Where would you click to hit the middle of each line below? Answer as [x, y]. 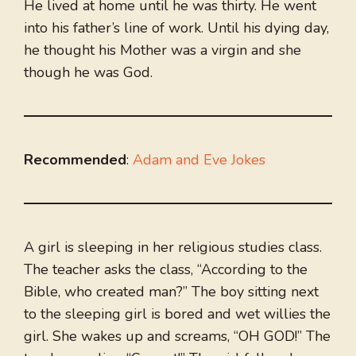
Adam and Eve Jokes [199, 160]
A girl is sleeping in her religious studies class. [173, 248]
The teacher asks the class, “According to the [166, 270]
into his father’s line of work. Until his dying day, [176, 28]
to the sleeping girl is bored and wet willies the [177, 314]
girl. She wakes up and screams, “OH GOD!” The [177, 337]
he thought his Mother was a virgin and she [163, 50]
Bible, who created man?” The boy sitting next [171, 292]
